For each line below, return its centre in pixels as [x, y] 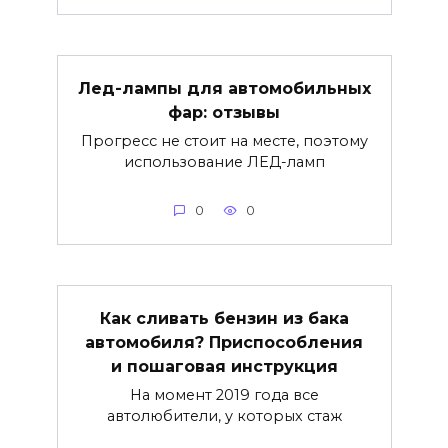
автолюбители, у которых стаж [224, 415]
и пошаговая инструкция [224, 366]
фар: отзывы [224, 112]
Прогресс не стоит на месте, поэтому [224, 140]
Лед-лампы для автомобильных [224, 88]
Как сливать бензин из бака [224, 318]
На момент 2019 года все [224, 394]
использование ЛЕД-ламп [224, 161]
